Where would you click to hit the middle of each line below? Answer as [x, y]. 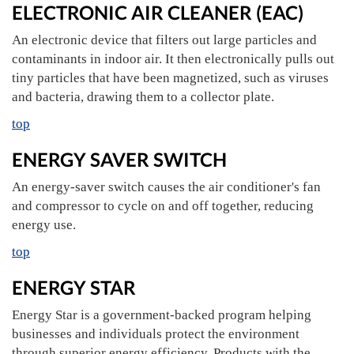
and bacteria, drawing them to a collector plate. [143, 97]
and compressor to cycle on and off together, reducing [163, 206]
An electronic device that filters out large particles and [164, 40]
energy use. [44, 225]
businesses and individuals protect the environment [156, 334]
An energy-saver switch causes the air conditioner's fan [166, 187]
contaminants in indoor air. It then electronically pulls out [173, 59]
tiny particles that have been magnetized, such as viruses [170, 78]
